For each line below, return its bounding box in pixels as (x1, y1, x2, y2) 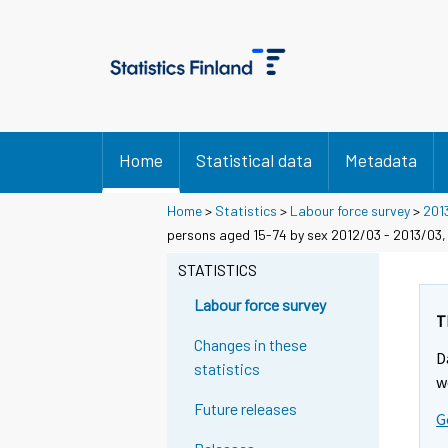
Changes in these (194, 335, 308, 355)
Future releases (194, 399, 298, 419)
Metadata (345, 149, 417, 171)
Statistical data (196, 149, 312, 171)
